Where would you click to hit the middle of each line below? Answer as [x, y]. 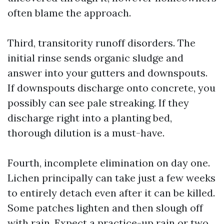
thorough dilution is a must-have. [86, 133]
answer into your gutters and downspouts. [107, 73]
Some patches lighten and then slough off [105, 208]
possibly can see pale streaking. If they [98, 103]
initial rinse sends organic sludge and [95, 58]
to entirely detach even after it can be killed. [111, 193]
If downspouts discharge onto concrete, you [111, 88]
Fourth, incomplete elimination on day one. [109, 163]
